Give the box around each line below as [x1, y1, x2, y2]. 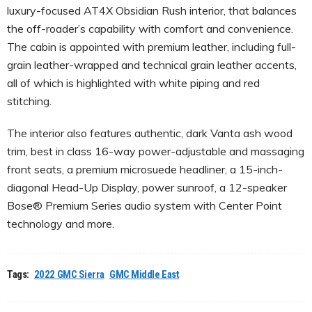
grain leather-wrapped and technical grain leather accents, [7, 57, 297, 72]
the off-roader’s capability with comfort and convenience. [7, 21, 293, 36]
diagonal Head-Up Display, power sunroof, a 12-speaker [7, 180, 287, 194]
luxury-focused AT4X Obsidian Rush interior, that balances [7, 3, 297, 17]
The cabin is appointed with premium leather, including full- [7, 39, 296, 54]
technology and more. [7, 216, 114, 231]
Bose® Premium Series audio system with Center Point [7, 198, 282, 212]
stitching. [7, 93, 57, 108]
